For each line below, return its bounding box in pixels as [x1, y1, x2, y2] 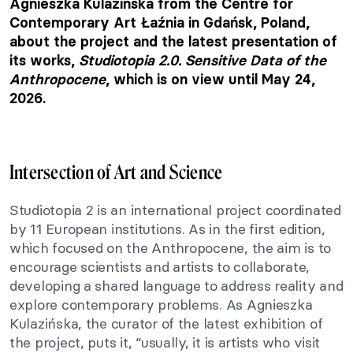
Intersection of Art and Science [9, 160, 223, 184]
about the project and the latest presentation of [9, 32, 337, 50]
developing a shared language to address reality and [9, 276, 344, 295]
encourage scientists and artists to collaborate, [9, 257, 310, 276]
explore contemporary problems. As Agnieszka [9, 295, 313, 314]
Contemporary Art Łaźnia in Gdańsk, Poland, [9, 13, 310, 32]
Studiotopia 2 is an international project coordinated [9, 200, 341, 219]
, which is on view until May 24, [106, 69, 315, 88]
